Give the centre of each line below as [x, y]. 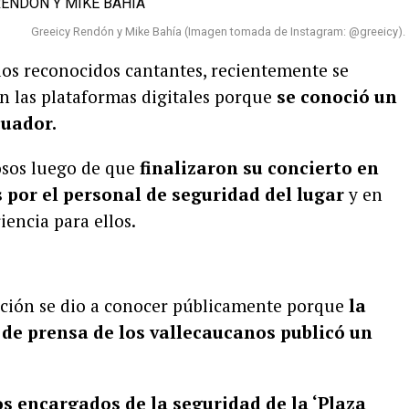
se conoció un [337, 96]
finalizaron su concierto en [259, 168]
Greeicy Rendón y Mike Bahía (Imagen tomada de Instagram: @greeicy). [218, 31]
